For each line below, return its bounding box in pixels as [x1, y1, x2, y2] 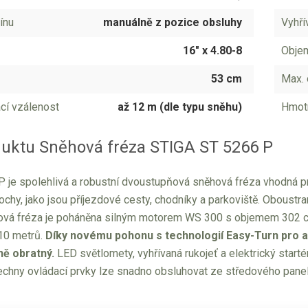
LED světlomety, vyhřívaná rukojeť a [54, 246, 226, 260]
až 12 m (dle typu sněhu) [117, 100, 242, 113]
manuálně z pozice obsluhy [102, 15, 242, 29]
